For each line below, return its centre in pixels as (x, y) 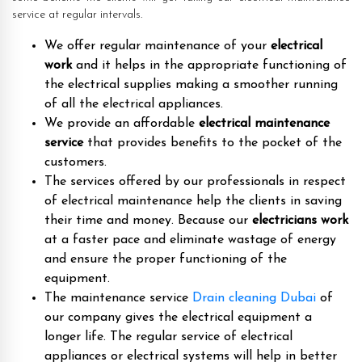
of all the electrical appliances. (134, 104)
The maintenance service (118, 298)
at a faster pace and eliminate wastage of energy (190, 240)
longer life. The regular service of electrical (168, 337)
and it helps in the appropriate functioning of (209, 65)
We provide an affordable (122, 123)
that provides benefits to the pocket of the (213, 143)
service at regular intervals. (77, 15)
